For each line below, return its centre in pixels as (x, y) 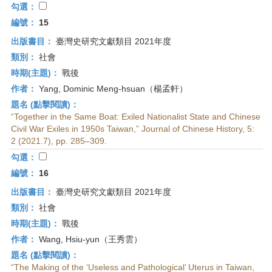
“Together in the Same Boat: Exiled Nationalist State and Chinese (136, 117)
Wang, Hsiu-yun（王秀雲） (89, 239)
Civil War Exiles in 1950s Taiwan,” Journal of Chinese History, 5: (133, 129)
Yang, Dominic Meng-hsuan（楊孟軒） (112, 89)
